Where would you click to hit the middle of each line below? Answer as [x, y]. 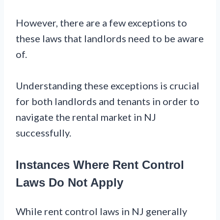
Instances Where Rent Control [100, 165]
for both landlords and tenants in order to [108, 101]
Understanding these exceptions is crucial [108, 86]
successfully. [43, 133]
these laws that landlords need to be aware [110, 39]
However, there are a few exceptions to [101, 23]
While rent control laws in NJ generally [101, 211]
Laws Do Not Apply [69, 183]
